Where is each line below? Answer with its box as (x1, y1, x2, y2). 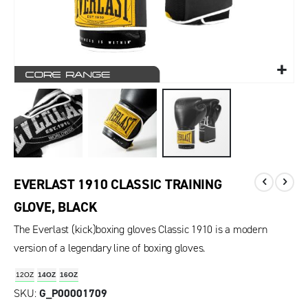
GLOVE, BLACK (14, 197, 98, 216)
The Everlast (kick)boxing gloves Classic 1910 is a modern (14, 222, 267, 237)
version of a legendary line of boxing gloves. (14, 241, 206, 256)
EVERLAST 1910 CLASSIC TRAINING (14, 175, 222, 193)
